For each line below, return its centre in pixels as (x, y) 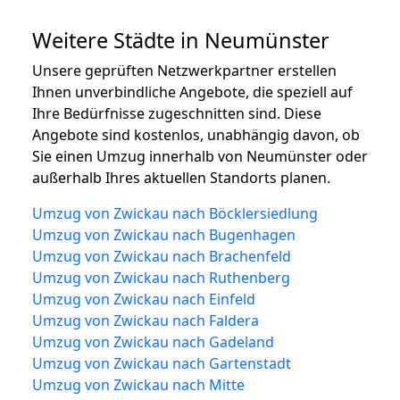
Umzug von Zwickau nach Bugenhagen (164, 234)
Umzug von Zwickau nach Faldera (146, 320)
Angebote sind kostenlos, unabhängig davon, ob (196, 134)
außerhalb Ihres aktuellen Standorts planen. (181, 177)
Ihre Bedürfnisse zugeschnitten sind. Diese (177, 113)
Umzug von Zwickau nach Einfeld (144, 299)
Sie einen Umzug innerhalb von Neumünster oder (200, 156)
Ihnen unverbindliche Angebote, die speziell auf (192, 92)
